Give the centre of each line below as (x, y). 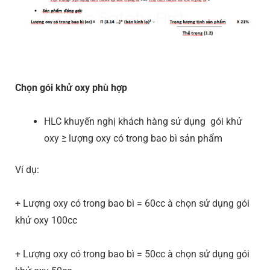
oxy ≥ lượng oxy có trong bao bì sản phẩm (133, 139)
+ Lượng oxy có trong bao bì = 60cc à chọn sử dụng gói (132, 204)
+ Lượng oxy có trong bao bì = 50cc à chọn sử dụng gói (132, 254)
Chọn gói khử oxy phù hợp (71, 88)
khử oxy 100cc (46, 221)
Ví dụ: (27, 170)
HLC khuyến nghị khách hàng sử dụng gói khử (143, 122)
